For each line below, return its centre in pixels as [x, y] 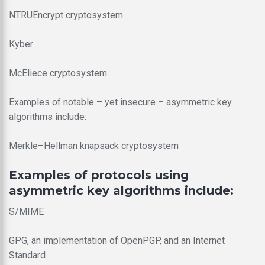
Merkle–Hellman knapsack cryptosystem [94, 146]
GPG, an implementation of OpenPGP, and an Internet [117, 240]
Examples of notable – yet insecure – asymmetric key [120, 102]
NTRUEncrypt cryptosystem [66, 15]
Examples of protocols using [99, 175]
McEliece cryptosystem [58, 73]
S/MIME [26, 211]
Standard [27, 255]
